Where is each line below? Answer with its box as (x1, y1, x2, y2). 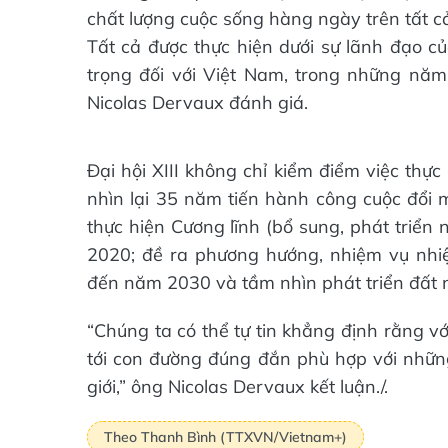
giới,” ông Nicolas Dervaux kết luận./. (87, 375, 388, 398)
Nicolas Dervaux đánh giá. (87, 91, 308, 114)
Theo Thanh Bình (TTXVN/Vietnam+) (104, 427, 347, 446)
